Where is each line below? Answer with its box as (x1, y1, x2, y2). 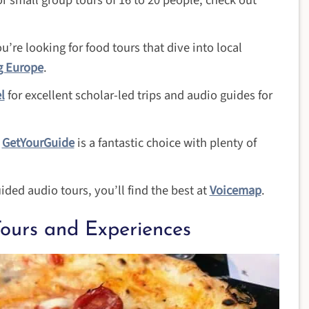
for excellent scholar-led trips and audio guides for (4, 86, 272, 105)
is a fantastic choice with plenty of (74, 134, 257, 152)
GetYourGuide (1, 134, 74, 152)
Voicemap (209, 181, 261, 200)
